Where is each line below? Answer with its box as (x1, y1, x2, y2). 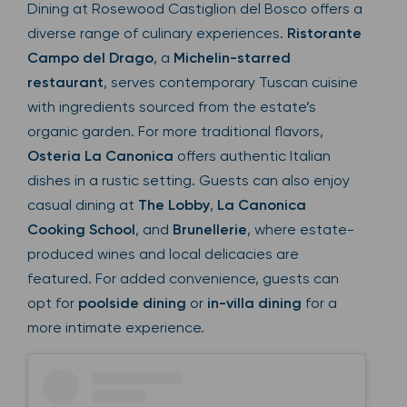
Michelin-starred (174, 49, 291, 66)
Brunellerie (173, 221, 247, 238)
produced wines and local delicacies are (27, 245, 299, 263)
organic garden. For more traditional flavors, (27, 123, 323, 140)
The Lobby (138, 196, 210, 213)
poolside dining (78, 294, 186, 312)
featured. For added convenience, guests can (27, 270, 339, 287)
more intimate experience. (27, 319, 204, 336)
